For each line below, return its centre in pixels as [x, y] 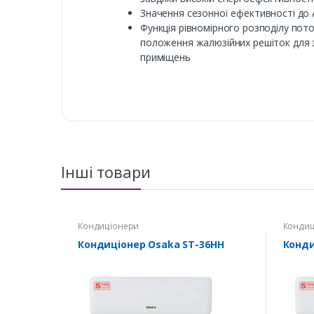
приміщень [165, 57]
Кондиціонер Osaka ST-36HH [151, 244]
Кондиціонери [109, 226]
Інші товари [106, 171]
